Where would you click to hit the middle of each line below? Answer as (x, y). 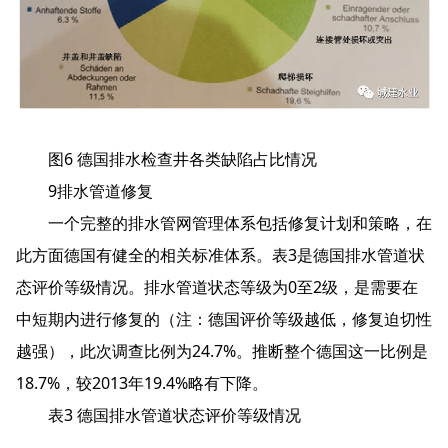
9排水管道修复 (84, 191)
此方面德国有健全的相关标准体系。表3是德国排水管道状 (220, 255)
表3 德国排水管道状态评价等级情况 (158, 415)
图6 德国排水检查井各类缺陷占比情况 (166, 159)
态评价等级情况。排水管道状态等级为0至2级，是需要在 (217, 287)
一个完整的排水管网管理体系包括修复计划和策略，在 (224, 223)
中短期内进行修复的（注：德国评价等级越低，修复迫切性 (224, 319)
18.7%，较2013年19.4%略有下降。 (142, 383)
